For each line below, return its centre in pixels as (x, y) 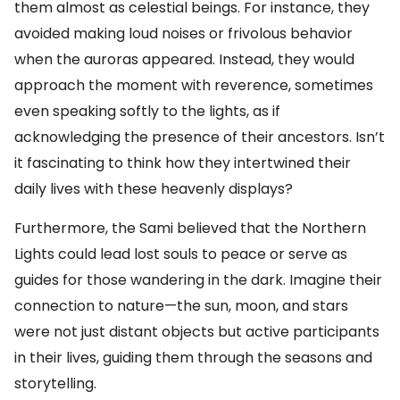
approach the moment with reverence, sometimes (194, 85)
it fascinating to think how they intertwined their (183, 163)
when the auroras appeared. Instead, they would (184, 59)
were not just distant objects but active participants (197, 332)
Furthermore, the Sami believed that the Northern (190, 228)
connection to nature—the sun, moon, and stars (181, 306)
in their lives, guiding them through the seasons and (193, 358)
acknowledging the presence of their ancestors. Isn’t (200, 137)
